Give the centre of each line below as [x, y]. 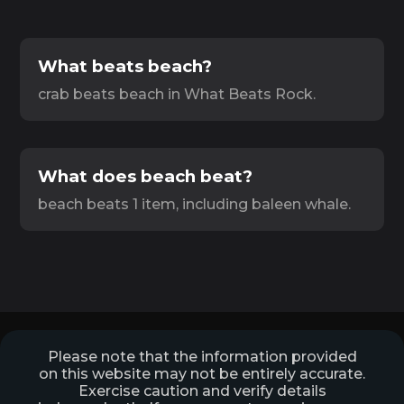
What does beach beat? [146, 176]
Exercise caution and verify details [202, 391]
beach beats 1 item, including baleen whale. [195, 204]
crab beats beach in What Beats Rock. [177, 94]
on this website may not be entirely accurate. [202, 374]
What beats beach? [125, 66]
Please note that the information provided [202, 357]
